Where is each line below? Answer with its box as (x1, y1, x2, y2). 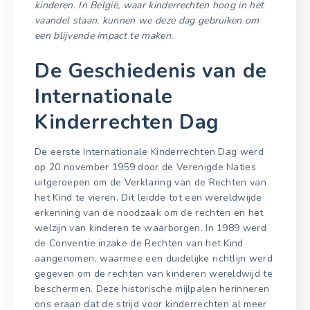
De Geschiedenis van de (35, 57, 267, 84)
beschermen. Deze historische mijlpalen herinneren (35, 282, 270, 296)
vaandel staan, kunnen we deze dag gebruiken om (35, 13, 259, 27)
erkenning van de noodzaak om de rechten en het (35, 206, 264, 220)
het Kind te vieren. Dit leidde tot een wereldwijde (35, 191, 262, 205)
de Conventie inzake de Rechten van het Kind (35, 237, 244, 250)
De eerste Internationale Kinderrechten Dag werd (35, 145, 264, 159)
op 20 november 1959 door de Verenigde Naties (35, 161, 257, 174)
